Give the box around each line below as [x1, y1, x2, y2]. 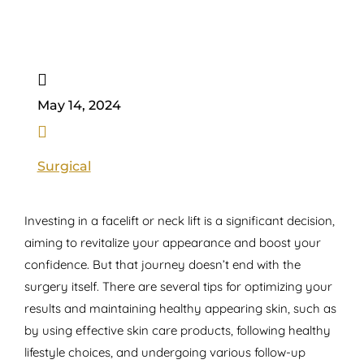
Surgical [37, 158, 91, 175]
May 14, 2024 [37, 97, 121, 114]
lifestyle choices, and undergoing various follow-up [24, 344, 305, 361]
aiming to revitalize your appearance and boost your [24, 235, 321, 251]
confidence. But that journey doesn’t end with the [24, 257, 301, 273]
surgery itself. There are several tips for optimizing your [24, 279, 332, 295]
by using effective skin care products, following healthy [24, 323, 331, 339]
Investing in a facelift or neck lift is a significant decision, [24, 213, 335, 229]
